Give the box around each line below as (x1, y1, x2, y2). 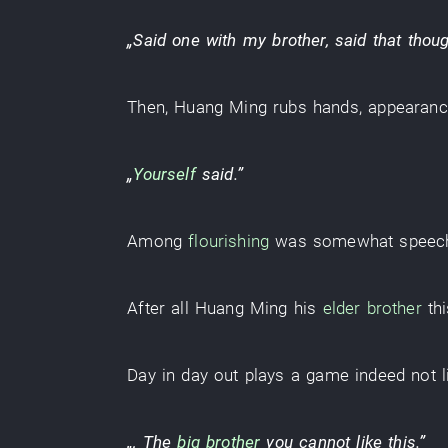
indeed (355, 365, 406, 385)
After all (127, 298, 189, 318)
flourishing (188, 231, 270, 251)
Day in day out (127, 365, 239, 385)
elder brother (322, 298, 422, 318)
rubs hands (273, 97, 359, 117)
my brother (242, 30, 326, 50)
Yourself (133, 164, 196, 184)
